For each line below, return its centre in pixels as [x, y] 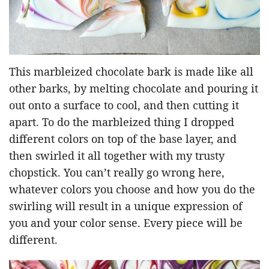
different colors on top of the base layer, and [123, 138]
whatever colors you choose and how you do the [132, 189]
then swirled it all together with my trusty [117, 155]
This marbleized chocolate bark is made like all [131, 71]
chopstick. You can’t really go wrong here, [117, 172]
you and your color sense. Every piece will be [126, 222]
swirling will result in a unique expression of [126, 206]
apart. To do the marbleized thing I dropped [122, 122]
